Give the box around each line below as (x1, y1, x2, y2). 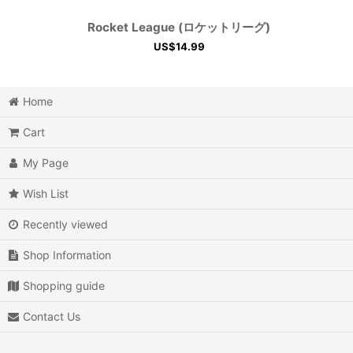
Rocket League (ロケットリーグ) (87, 19, 271, 35)
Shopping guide (23, 279, 106, 292)
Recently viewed (23, 217, 109, 231)
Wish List (23, 187, 69, 200)
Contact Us (23, 310, 81, 323)
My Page (23, 156, 69, 169)
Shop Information (23, 248, 112, 262)
